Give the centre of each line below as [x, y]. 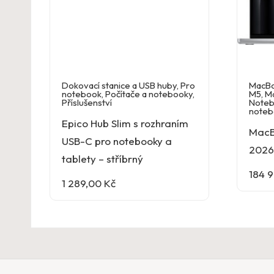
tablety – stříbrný [102, 158]
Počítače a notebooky [149, 94]
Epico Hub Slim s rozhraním [125, 123]
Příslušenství [87, 102]
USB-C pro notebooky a [117, 141]
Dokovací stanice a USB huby [119, 85]
